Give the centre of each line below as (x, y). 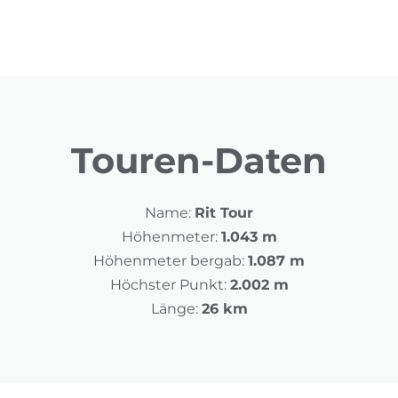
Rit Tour (224, 213)
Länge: (174, 309)
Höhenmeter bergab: (169, 261)
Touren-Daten (199, 160)
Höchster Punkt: (168, 285)
